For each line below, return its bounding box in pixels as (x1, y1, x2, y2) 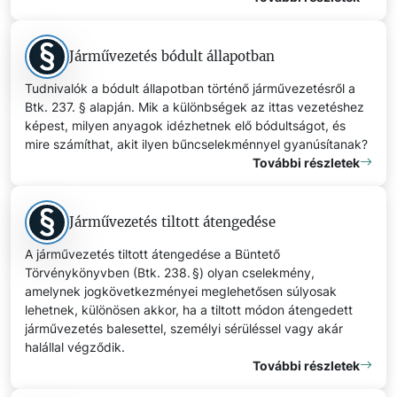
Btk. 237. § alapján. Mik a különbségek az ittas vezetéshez (25, 98, 364, 114)
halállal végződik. (25, 339, 125, 354)
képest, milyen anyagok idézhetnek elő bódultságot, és (25, 117, 346, 133)
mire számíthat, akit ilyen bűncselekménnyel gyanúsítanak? (25, 136, 368, 152)
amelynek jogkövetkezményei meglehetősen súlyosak (25, 283, 337, 299)
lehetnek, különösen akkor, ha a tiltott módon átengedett (25, 301, 353, 317)
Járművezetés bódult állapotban (69, 47, 275, 65)
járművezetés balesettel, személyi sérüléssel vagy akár (25, 320, 343, 336)
